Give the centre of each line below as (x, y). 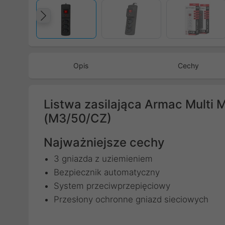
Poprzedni (82, 26)
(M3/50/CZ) (78, 118)
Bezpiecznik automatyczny (107, 172)
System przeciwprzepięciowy (112, 186)
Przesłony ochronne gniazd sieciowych (131, 199)
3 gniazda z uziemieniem (103, 159)
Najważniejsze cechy (104, 142)
